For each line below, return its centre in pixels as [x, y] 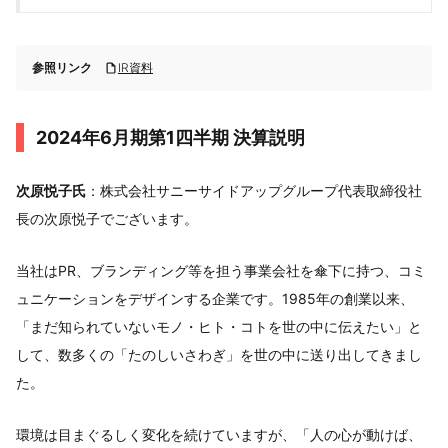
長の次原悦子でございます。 [107, 218]
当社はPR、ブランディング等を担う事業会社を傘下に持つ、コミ [221, 270]
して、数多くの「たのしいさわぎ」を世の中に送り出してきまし [219, 354]
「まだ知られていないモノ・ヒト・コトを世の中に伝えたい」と [219, 326]
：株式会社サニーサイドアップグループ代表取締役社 [254, 190]
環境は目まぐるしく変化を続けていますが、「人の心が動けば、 [219, 434]
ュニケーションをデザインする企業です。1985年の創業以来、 [215, 298]
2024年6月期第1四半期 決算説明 [170, 137]
